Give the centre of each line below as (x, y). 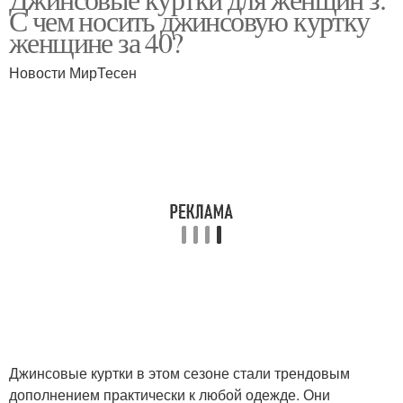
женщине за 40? (96, 42)
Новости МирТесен (73, 72)
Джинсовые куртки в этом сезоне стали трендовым (179, 373)
